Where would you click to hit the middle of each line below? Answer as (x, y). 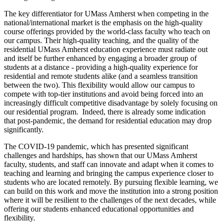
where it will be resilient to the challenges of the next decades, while (110, 200)
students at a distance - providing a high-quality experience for (101, 67)
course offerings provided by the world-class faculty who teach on (107, 32)
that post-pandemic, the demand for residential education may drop (108, 121)
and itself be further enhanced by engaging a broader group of (100, 58)
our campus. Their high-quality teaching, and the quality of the (101, 41)
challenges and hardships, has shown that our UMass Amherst (101, 156)
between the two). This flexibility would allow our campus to (99, 85)
